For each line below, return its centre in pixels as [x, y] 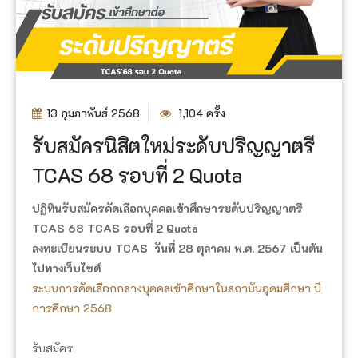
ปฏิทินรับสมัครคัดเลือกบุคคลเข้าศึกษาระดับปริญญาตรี [167, 208]
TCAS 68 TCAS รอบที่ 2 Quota [115, 228]
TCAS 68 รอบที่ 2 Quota [137, 175]
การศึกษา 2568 [72, 308]
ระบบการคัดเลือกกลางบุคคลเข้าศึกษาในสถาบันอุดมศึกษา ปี [177, 288]
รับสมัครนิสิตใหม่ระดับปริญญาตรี [173, 145]
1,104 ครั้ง [200, 113]
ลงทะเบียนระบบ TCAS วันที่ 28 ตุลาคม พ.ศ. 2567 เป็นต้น [177, 248]
